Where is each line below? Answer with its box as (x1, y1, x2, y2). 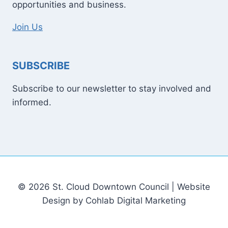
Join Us (12, 22, 43, 32)
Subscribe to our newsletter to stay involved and (12, 83, 211, 94)
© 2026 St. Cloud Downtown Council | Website (18, 182, 210, 192)
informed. (12, 97, 51, 107)
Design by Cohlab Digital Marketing (42, 195, 186, 206)
